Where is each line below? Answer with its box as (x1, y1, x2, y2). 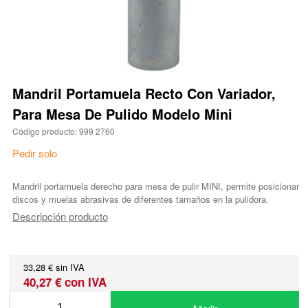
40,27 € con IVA (23, 274, 107, 291)
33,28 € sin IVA (23, 261, 85, 274)
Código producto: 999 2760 (12, 125, 115, 137)
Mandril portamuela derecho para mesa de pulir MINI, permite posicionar (12, 179, 299, 193)
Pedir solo (12, 146, 57, 161)
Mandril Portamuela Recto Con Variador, (12, 83, 276, 104)
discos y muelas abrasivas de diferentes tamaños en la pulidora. (12, 192, 269, 206)
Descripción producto (12, 208, 108, 223)
